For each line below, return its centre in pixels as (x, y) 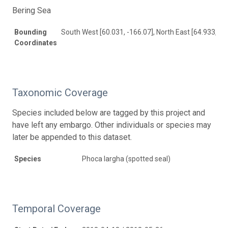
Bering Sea (32, 10)
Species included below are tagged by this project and (109, 112)
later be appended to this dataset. (72, 137)
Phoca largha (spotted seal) (126, 159)
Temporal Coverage (56, 208)
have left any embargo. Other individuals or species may (112, 125)
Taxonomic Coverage (60, 92)
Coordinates (36, 42)
